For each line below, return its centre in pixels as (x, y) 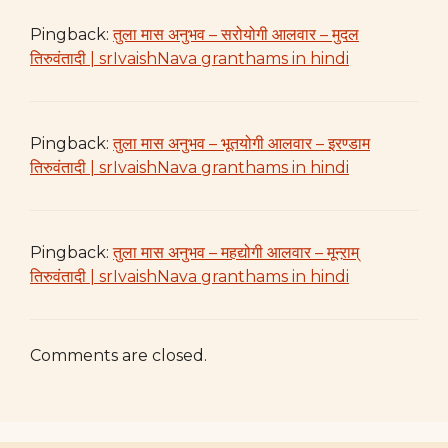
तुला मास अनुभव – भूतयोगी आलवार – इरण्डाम (241, 143)
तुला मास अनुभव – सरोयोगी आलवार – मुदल (236, 34)
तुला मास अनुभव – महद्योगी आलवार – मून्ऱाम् (236, 252)
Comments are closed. (118, 355)
